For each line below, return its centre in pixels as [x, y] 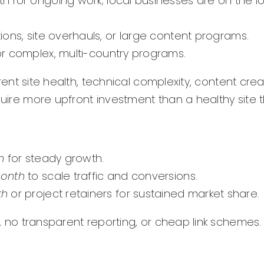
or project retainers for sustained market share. [134, 194]
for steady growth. [54, 159]
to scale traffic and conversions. [111, 176]
